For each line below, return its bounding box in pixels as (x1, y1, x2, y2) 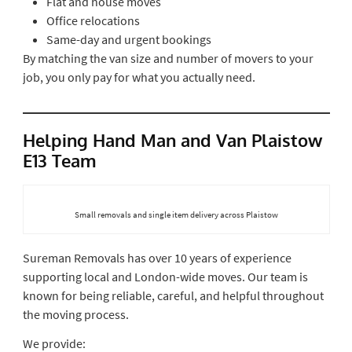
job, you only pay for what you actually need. (22, 68, 255, 85)
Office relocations (46, 12, 140, 28)
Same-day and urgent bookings (46, 31, 211, 47)
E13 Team (22, 148, 97, 171)
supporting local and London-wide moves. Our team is (22, 268, 308, 284)
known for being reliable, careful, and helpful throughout (22, 287, 324, 303)
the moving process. (22, 306, 129, 322)
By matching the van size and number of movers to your (22, 49, 313, 66)
